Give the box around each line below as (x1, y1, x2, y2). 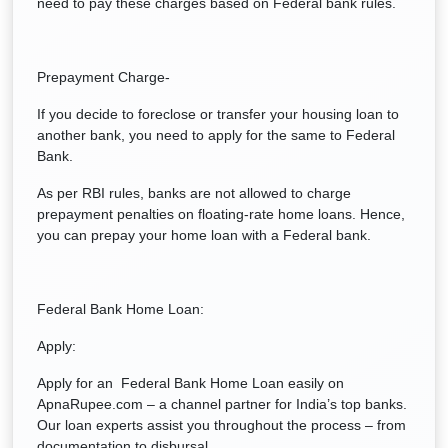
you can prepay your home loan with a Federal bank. (37, 227, 371, 243)
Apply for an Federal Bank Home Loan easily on (37, 375, 344, 391)
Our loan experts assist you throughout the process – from (37, 417, 406, 433)
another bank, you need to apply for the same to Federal (37, 127, 395, 143)
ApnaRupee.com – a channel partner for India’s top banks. (37, 396, 407, 412)
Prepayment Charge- (37, 69, 174, 85)
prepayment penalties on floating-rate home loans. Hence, (37, 206, 405, 222)
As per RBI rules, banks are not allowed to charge (37, 185, 351, 201)
